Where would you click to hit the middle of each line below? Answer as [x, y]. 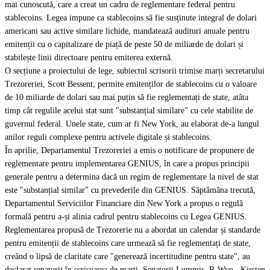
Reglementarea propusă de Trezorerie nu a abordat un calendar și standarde [133, 230]
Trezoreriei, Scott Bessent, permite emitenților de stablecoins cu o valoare [131, 84]
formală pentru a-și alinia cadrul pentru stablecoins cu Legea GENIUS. [126, 217]
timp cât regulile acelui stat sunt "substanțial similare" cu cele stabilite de [129, 111]
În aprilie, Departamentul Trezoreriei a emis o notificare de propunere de [130, 150]
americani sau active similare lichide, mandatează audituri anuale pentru [127, 31]
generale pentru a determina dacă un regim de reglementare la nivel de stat [132, 177]
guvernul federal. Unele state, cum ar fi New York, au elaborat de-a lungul [132, 124]
